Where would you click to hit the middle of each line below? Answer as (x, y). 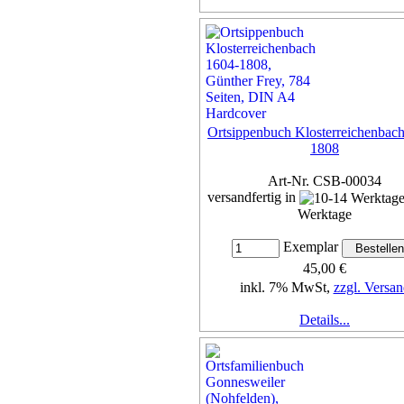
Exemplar (310, 247)
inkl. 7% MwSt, (286, 288)
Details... (325, 320)
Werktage (325, 215)
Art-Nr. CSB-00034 (325, 180)
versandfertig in (253, 197)
